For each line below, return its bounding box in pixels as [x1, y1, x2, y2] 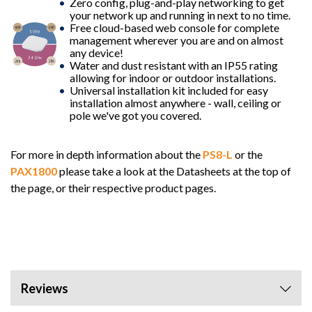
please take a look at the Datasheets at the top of [57, 164, 291, 178]
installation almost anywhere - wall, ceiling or [70, 95, 281, 109]
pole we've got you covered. [70, 108, 201, 122]
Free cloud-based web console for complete [70, 20, 279, 34]
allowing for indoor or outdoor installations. [70, 70, 276, 84]
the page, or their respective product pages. [10, 180, 216, 194]
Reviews [21, 280, 68, 296]
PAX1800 [10, 164, 57, 178]
